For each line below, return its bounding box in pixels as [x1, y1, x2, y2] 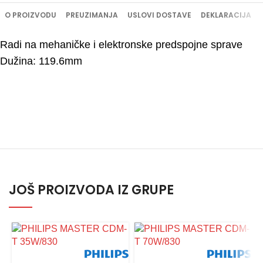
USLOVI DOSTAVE [127, 9, 191, 20]
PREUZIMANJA [66, 9, 118, 20]
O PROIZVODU [5, 9, 56, 20]
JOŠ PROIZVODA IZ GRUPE [9, 180, 174, 199]
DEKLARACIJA [201, 9, 251, 20]
